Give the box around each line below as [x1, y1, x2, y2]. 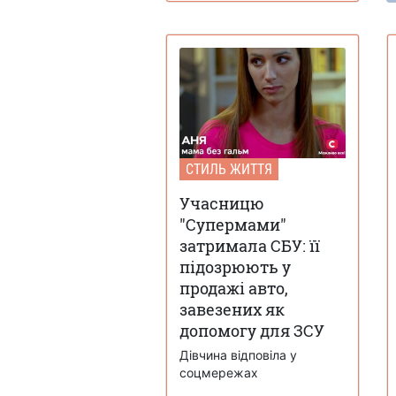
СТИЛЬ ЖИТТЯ [186, 160, 272, 178]
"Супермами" [179, 213, 286, 235]
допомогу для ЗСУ [179, 319, 324, 341]
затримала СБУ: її [179, 234, 320, 256]
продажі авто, [179, 277, 288, 299]
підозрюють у [179, 255, 291, 278]
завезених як [179, 298, 285, 320]
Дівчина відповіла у [179, 346, 297, 362]
